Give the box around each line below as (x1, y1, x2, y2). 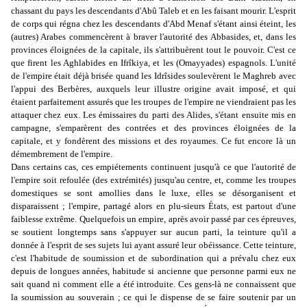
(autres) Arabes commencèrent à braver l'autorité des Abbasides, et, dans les (11, 32, 296, 42)
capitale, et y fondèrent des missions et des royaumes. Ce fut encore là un (11, 136, 296, 147)
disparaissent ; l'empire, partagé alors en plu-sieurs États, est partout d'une (11, 201, 296, 212)
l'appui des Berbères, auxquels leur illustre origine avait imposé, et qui (11, 84, 296, 95)
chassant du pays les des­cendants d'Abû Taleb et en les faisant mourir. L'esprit (11, 5, 296, 16)
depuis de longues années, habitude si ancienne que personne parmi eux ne (11, 266, 296, 277)
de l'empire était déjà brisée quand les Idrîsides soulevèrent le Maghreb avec (11, 71, 296, 82)
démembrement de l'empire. (11, 149, 112, 160)
